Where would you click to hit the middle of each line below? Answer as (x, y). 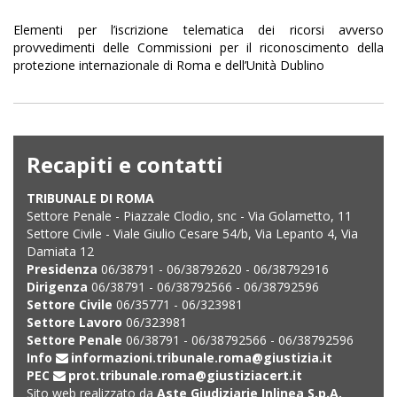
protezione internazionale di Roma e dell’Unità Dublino (169, 66)
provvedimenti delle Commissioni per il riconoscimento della (198, 48)
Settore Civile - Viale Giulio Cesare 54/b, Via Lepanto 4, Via (192, 233)
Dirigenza (57, 286)
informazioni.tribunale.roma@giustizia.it (202, 357)
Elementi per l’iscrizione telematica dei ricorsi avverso (198, 30)
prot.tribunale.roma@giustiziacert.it (185, 375)
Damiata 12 (60, 251)
